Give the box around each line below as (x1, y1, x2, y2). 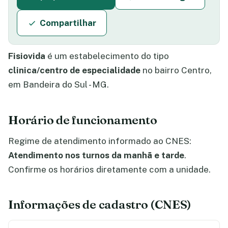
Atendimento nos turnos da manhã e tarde (8, 150, 184, 160)
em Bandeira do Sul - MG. (8, 79, 109, 90)
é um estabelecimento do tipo (45, 51, 169, 61)
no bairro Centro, (140, 65, 212, 75)
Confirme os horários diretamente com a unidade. (8, 164, 211, 175)
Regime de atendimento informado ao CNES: (8, 135, 191, 146)
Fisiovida (8, 51, 45, 61)
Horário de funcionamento (8, 112, 157, 127)
